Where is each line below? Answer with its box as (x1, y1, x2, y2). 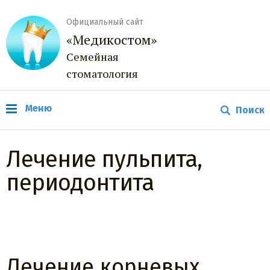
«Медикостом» (66, 31, 157, 48)
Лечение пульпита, (6, 145, 202, 173)
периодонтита (6, 169, 154, 196)
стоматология (66, 66, 138, 81)
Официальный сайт (66, 17, 143, 27)
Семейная (66, 49, 119, 64)
